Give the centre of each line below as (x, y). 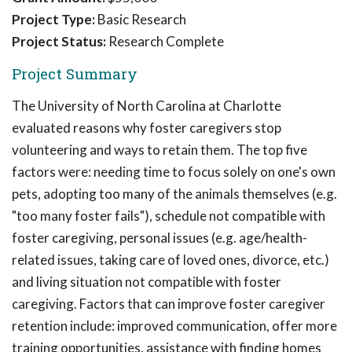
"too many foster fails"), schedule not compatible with (169, 216)
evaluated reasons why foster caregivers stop (147, 128)
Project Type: (53, 19)
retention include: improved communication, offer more (174, 326)
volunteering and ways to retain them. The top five (159, 150)
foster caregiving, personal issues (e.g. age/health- (159, 238)
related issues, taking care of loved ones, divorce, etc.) (170, 260)
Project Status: (59, 41)
